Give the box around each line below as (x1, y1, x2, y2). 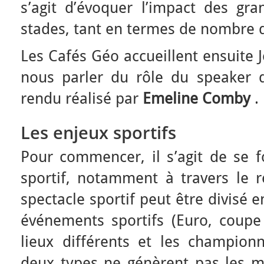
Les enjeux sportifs (21, 121, 176, 144)
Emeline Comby (143, 90, 250, 107)
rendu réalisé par (21, 90, 143, 107)
